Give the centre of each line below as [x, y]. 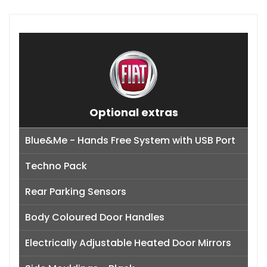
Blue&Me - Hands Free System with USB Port [130, 140]
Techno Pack [56, 166]
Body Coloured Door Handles [95, 217]
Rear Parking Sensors [76, 191]
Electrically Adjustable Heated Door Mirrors [128, 243]
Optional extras [133, 112]
